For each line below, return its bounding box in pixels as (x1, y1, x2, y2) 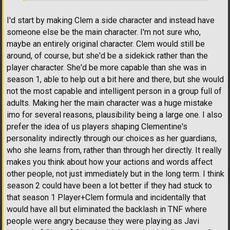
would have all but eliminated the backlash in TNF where (7, 204, 207, 214)
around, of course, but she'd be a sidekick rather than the (7, 50, 208, 61)
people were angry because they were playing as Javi (7, 216, 199, 226)
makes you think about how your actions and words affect (7, 157, 213, 167)
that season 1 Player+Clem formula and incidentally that (7, 192, 206, 202)
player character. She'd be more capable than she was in (7, 62, 206, 72)
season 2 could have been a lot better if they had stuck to (7, 180, 212, 190)
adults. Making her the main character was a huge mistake (7, 98, 213, 108)
